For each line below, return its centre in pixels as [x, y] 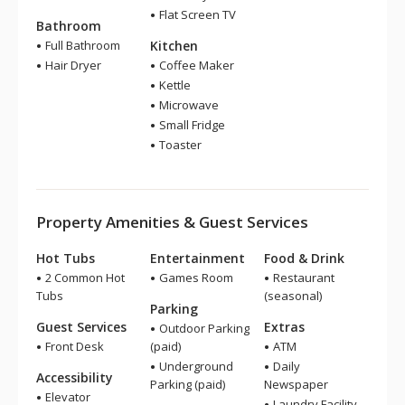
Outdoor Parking [203, 328]
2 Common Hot [84, 278]
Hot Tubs [66, 258]
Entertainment [198, 258]
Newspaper [296, 384]
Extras [284, 327]
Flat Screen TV [196, 14]
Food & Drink [304, 258]
